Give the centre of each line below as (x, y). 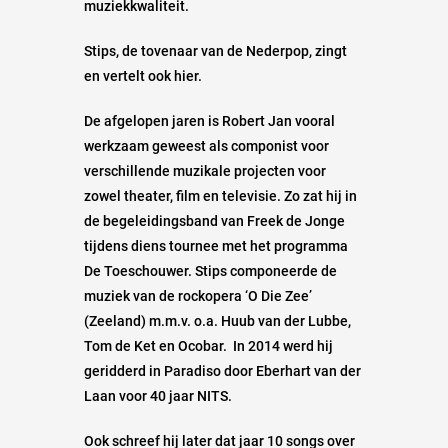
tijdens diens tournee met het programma (216, 246)
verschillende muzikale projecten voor (205, 171)
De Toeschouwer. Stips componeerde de (210, 271)
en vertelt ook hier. (143, 76)
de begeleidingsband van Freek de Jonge (214, 221)
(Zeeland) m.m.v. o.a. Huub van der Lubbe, (217, 321)
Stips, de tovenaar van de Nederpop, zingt (215, 51)
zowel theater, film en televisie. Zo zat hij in (220, 196)
